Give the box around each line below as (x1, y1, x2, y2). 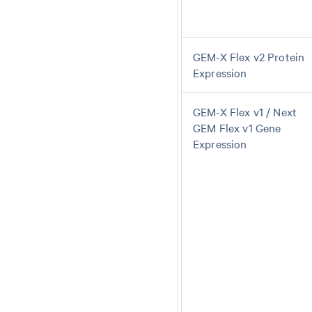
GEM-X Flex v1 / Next (193, 104, 297, 119)
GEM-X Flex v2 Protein (193, 49, 305, 64)
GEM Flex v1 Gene (193, 120, 281, 135)
